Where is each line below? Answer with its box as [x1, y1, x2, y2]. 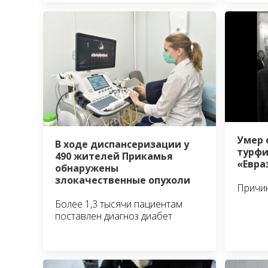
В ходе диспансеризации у [55, 137, 189, 151]
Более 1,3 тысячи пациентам [55, 197, 182, 211]
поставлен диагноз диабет [55, 209, 172, 223]
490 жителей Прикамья [55, 149, 173, 163]
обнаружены [55, 161, 118, 175]
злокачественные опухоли [55, 173, 190, 187]
